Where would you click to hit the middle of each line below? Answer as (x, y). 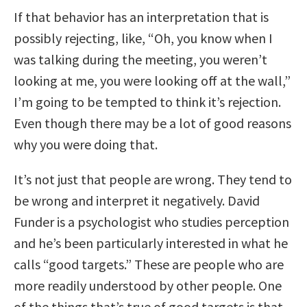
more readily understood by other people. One (148, 285)
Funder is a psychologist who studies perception (151, 221)
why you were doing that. (86, 144)
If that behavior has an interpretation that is (141, 16)
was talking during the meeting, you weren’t (140, 59)
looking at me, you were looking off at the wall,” (152, 80)
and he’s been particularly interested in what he (151, 243)
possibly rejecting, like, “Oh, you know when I (143, 38)
